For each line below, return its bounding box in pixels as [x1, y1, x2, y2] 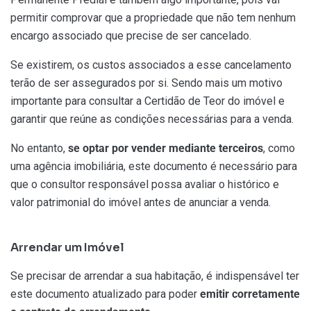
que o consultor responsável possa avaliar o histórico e [10, 178, 279, 192]
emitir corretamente [200, 287, 300, 301]
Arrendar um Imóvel [10, 240, 124, 255]
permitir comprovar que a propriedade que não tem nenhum [10, 11, 296, 25]
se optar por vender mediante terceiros [68, 142, 263, 155]
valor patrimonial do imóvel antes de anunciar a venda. [10, 196, 271, 210]
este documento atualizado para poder [10, 287, 200, 301]
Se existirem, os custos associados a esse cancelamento [10, 58, 292, 72]
